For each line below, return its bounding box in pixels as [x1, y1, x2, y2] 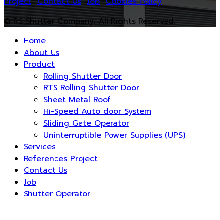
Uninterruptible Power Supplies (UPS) [43, 129, 185, 141]
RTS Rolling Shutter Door [43, 82, 139, 94]
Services [24, 141, 55, 153]
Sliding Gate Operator [43, 117, 129, 130]
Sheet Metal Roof [43, 94, 110, 106]
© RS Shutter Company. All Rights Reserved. [4, 15, 175, 27]
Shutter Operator [24, 188, 90, 200]
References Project [24, 153, 98, 165]
